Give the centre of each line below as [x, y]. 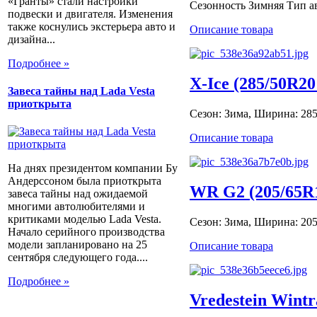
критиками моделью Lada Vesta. [85, 219]
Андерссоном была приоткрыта [85, 181]
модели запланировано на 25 [77, 245]
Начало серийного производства [86, 232]
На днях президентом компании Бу [93, 168]
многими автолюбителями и [76, 207]
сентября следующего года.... [78, 258]
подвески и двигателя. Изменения [90, 13]
